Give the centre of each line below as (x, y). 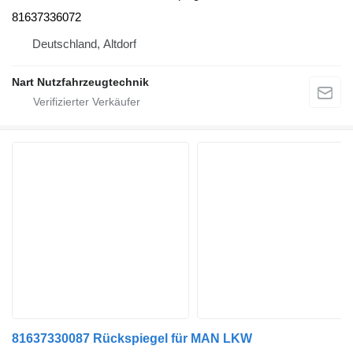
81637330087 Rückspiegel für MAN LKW (132, 338)
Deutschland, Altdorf (84, 43)
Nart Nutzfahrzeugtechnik (80, 82)
